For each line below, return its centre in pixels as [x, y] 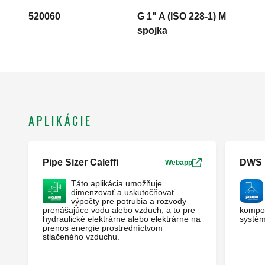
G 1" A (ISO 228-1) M [182, 17]
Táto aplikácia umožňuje [117, 184]
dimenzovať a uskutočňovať [123, 193]
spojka [152, 31]
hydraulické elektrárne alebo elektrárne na [122, 219]
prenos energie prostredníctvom [103, 228]
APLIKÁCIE [60, 121]
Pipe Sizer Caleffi [80, 163]
